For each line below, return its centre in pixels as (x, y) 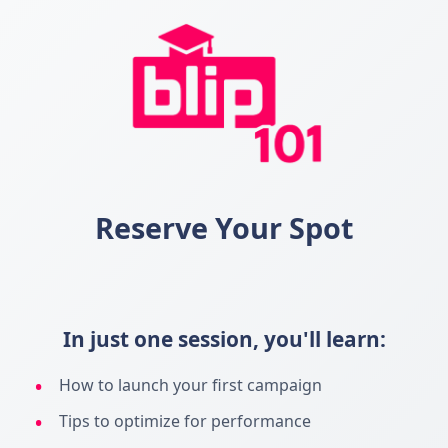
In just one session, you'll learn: (224, 338)
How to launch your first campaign (190, 384)
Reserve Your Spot (224, 227)
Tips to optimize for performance (185, 420)
